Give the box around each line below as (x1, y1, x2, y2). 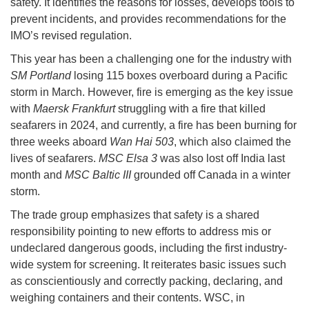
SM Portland (10, 70, 71, 82)
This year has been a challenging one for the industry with (10, 53, 292, 66)
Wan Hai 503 (110, 136, 174, 148)
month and (10, 169, 65, 181)
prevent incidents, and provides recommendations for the (10, 13, 286, 26)
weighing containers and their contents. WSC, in (10, 292, 245, 304)
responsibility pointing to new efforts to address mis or (10, 226, 271, 238)
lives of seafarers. (10, 152, 99, 165)
